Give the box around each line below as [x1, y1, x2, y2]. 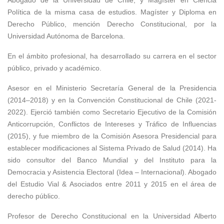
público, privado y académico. [7, 64, 101, 72]
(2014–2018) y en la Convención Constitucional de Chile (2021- [7, 96, 216, 104]
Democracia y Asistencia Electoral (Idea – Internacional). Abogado [7, 168, 216, 176]
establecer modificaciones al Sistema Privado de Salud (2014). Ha [7, 144, 216, 152]
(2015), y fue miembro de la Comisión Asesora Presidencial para [7, 132, 216, 140]
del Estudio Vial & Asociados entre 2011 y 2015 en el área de [7, 180, 216, 188]
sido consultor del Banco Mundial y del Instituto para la [7, 156, 216, 164]
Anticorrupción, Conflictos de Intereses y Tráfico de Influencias [7, 120, 216, 128]
